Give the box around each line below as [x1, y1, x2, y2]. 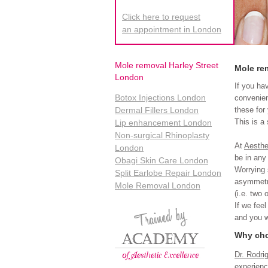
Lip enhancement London [115, 118, 212, 127]
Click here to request [122, 12, 200, 22]
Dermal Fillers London [115, 105, 199, 115]
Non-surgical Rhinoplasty [115, 130, 209, 140]
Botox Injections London [115, 93, 206, 102]
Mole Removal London [115, 181, 200, 190]
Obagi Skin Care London [115, 156, 208, 165]
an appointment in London [122, 25, 221, 34]
